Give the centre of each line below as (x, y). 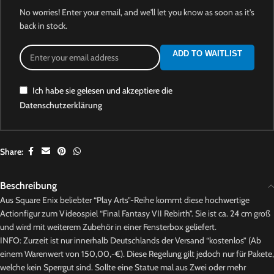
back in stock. (43, 26)
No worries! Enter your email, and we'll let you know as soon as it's (137, 12)
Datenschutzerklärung (61, 105)
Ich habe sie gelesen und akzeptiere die (102, 90)
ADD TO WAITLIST (207, 54)
